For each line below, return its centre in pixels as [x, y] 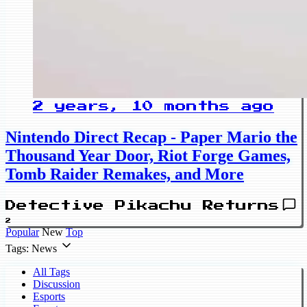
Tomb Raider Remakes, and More [125, 174]
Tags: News [31, 249]
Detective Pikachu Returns [143, 206]
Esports [49, 297]
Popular [22, 232]
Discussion [57, 284]
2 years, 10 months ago [153, 107]
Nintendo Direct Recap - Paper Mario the [151, 137]
